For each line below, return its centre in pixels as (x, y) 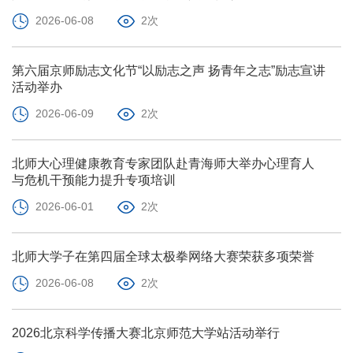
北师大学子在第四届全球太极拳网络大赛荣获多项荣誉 (163, 256)
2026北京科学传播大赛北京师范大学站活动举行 (146, 333)
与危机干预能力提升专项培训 (94, 180)
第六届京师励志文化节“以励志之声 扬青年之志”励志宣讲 (169, 70)
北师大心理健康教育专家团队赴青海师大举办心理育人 (163, 163)
